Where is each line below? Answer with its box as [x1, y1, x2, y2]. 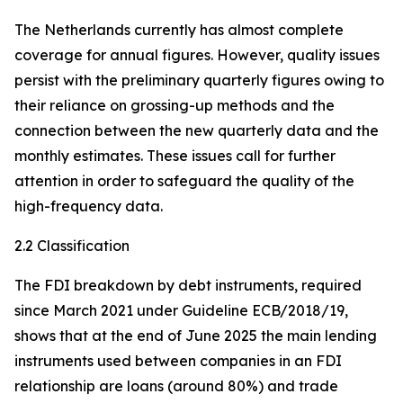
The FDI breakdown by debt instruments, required [14, 276, 362, 294]
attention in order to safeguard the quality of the [14, 172, 354, 190]
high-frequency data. [14, 197, 163, 215]
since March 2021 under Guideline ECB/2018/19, [14, 301, 348, 319]
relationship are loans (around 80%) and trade [14, 377, 338, 395]
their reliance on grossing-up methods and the [14, 96, 335, 114]
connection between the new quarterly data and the [14, 121, 379, 139]
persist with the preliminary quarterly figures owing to [14, 71, 384, 89]
